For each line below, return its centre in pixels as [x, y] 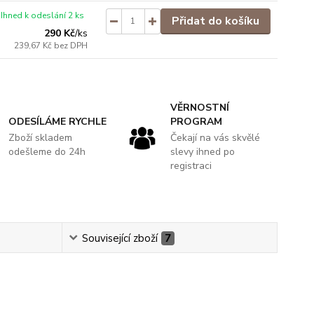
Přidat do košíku [215, 21]
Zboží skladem [41, 137]
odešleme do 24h [47, 151]
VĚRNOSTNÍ [199, 107]
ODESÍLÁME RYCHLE [58, 121]
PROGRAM [196, 121]
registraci [191, 165]
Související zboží [120, 238]
